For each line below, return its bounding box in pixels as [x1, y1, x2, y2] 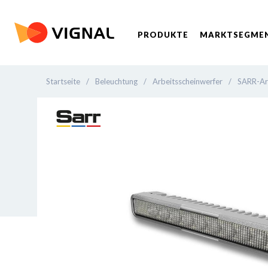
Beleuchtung [95, 77, 138, 86]
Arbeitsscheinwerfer [153, 77, 223, 86]
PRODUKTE [137, 30, 188, 39]
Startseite [46, 77, 80, 86]
